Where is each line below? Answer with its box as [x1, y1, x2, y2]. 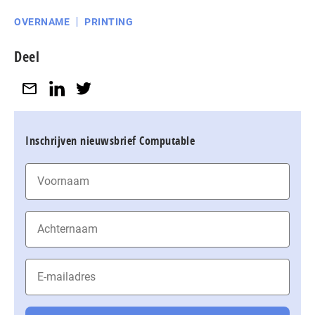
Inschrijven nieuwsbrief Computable [25, 132, 195, 148]
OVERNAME [14, 16, 70, 27]
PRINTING [84, 16, 133, 27]
